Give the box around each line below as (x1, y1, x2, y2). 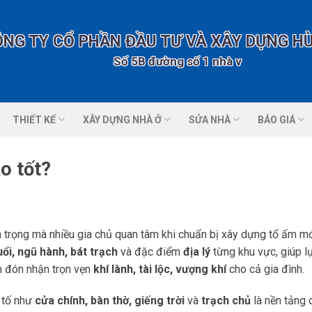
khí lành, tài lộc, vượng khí (93, 262, 226, 276)
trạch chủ (201, 294, 251, 308)
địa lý (183, 244, 210, 258)
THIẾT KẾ (12, 114, 56, 125)
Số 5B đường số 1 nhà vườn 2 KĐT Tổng (70, 54, 286, 68)
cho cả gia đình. (226, 262, 304, 276)
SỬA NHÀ (189, 114, 231, 125)
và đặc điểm (118, 244, 183, 258)
